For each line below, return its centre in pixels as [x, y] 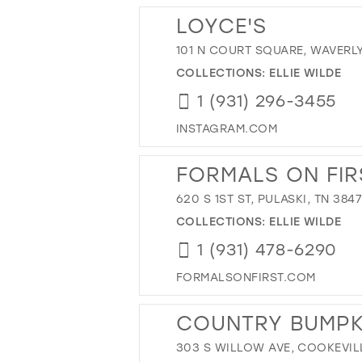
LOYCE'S [221, 25]
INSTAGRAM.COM [227, 128]
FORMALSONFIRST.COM [246, 276]
